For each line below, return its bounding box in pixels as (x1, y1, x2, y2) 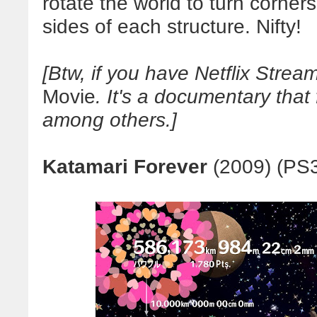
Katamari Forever (42, 155, 207, 178)
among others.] (42, 108, 177, 131)
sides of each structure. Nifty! (42, 15, 301, 38)
